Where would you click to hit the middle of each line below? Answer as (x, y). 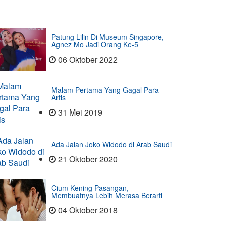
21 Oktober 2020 (88, 159)
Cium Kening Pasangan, (90, 188)
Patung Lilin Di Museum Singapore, (108, 37)
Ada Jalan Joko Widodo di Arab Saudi (112, 144)
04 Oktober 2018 (88, 210)
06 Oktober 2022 (88, 59)
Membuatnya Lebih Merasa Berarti (107, 195)
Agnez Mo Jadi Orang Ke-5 (95, 44)
